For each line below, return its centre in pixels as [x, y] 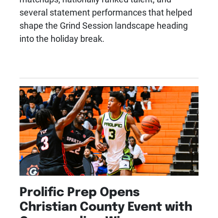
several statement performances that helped [106, 12]
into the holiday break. [62, 38]
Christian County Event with [106, 205]
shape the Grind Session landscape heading [104, 25]
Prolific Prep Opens [80, 191]
